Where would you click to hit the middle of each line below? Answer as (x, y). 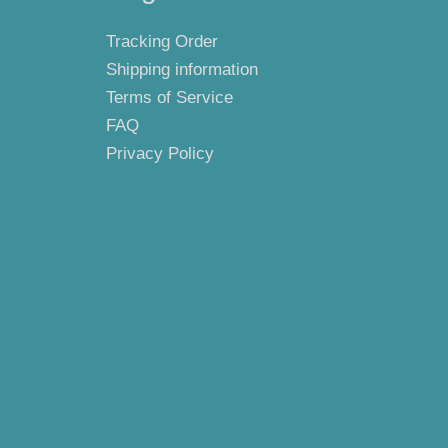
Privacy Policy (160, 154)
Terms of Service (169, 98)
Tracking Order (162, 42)
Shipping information (182, 70)
